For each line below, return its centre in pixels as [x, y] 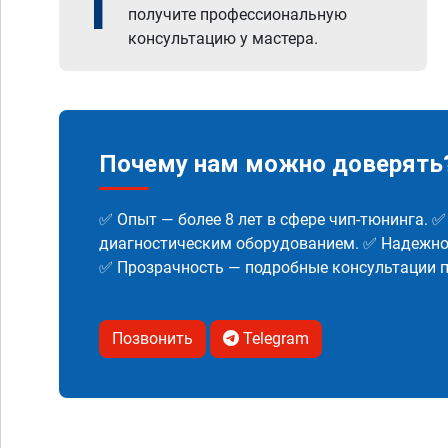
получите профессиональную [237, 14]
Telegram [274, 338]
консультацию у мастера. [223, 38]
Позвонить [152, 338]
